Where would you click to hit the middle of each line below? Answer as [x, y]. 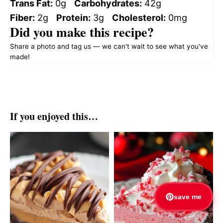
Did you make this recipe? [82, 32]
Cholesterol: [139, 18]
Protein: [73, 18]
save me [188, 198]
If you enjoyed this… [54, 116]
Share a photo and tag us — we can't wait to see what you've [109, 47]
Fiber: [22, 18]
